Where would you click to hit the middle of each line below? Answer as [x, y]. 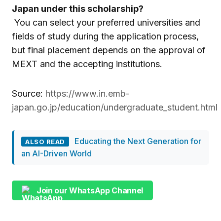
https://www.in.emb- [88, 94]
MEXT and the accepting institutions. [87, 64]
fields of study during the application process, [105, 37]
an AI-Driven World [56, 154]
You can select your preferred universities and [106, 23]
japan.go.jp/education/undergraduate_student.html [115, 108]
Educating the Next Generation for [138, 141]
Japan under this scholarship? [78, 9]
